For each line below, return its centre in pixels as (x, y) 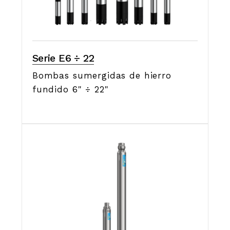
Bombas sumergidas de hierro (102, 75)
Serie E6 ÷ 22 (63, 58)
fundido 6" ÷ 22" (70, 89)
